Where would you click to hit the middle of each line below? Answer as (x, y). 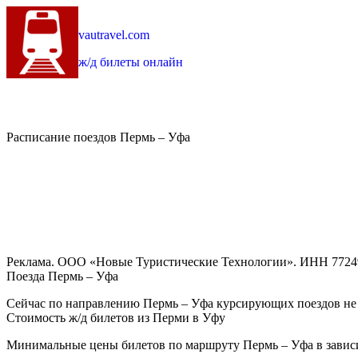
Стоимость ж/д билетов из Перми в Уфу (116, 318)
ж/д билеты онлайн (131, 62)
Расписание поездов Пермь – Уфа (98, 137)
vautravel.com (114, 35)
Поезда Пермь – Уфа (62, 276)
